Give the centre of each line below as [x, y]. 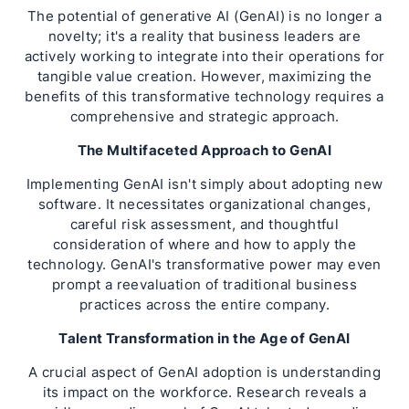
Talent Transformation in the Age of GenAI [204, 338]
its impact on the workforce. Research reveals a [204, 392]
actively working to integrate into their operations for [204, 56]
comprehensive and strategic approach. [204, 116]
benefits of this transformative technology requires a [204, 96]
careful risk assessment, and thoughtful [204, 224]
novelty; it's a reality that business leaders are [204, 36]
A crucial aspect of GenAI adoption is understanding [204, 372]
